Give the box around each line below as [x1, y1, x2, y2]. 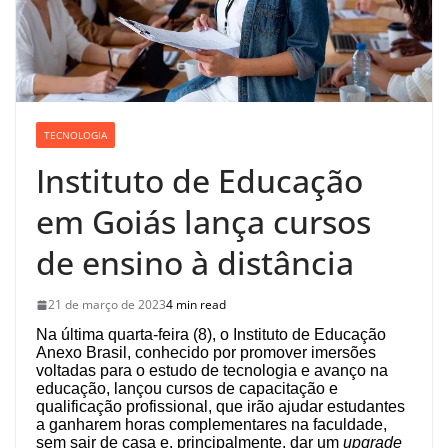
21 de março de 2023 [48, 296, 166, 314]
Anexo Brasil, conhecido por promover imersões [36, 344, 376, 362]
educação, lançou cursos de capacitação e [36, 380, 338, 398]
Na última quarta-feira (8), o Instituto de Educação [36, 326, 386, 344]
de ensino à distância [36, 241, 354, 285]
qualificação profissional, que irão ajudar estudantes [36, 398, 405, 416]
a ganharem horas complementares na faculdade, [36, 416, 387, 434]
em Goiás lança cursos [36, 200, 371, 244]
